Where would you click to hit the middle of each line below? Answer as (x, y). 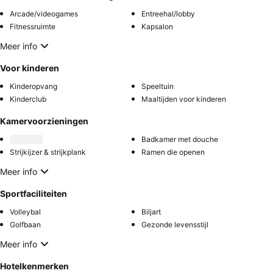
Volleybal (25, 212)
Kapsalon (157, 27)
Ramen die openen (173, 152)
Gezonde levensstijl (175, 225)
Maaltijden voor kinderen (184, 99)
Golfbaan (25, 225)
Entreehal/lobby (168, 14)
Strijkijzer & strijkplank (48, 152)
